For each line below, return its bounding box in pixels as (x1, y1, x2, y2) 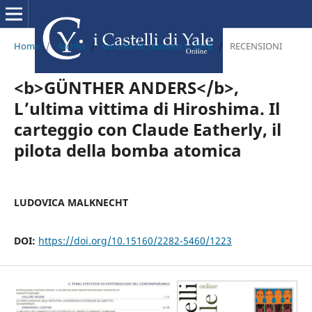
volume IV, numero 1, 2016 (102, 39, 212, 52)
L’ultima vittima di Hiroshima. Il (13, 96, 280, 120)
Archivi (56, 39, 85, 52)
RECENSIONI (229, 39, 282, 52)
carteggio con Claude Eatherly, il (13, 117, 281, 141)
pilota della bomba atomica (13, 138, 242, 162)
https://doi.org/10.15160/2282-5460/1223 (38, 233, 232, 247)
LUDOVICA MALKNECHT (13, 195, 128, 209)
